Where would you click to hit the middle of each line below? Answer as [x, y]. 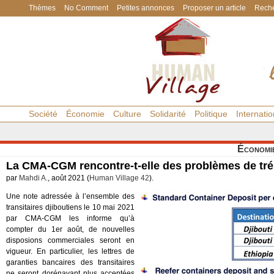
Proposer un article [214, 8]
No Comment [86, 8]
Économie [85, 114]
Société [43, 114]
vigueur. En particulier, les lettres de [70, 251]
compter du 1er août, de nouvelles [70, 229]
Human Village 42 [119, 178]
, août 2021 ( [68, 178]
